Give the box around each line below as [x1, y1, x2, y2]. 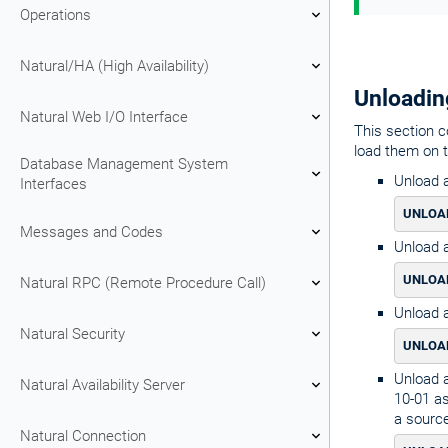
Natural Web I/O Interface [20, 107, 188, 126]
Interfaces [20, 175, 87, 193]
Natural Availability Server [20, 375, 185, 394]
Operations [20, 5, 91, 24]
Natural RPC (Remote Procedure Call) [20, 273, 266, 292]
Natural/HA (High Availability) [20, 56, 209, 75]
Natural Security [20, 324, 125, 343]
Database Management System [20, 155, 228, 173]
